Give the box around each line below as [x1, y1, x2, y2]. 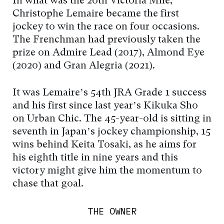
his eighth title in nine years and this [12, 152, 178, 163]
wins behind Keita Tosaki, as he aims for [12, 139, 196, 150]
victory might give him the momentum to [12, 165, 202, 176]
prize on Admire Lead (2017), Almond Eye [12, 47, 204, 58]
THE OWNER [87, 205, 137, 216]
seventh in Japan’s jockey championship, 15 [12, 126, 210, 137]
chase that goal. [12, 178, 83, 189]
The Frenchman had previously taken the [12, 34, 200, 45]
